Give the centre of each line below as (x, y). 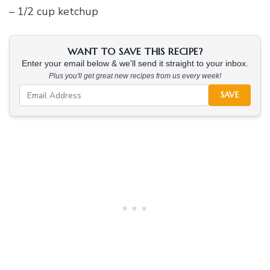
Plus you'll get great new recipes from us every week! (135, 76)
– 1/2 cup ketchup (54, 12)
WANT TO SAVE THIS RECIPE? (135, 52)
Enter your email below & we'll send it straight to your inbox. (135, 64)
